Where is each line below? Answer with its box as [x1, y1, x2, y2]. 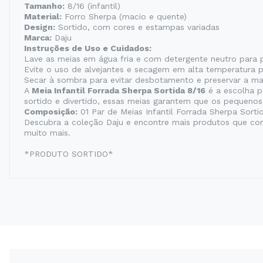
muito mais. [24, 128, 70, 137]
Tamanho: [24, 1, 65, 11]
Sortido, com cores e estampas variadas [55, 22, 220, 32]
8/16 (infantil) [65, 1, 120, 11]
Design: [24, 22, 55, 32]
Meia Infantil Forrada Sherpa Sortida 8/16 [32, 86, 205, 95]
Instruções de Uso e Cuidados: [24, 43, 151, 53]
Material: [24, 12, 62, 21]
